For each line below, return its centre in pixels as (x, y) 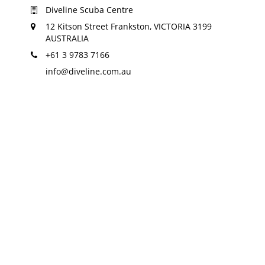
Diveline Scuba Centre (90, 10)
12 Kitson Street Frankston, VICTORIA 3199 (129, 27)
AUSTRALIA (67, 38)
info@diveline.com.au (89, 72)
